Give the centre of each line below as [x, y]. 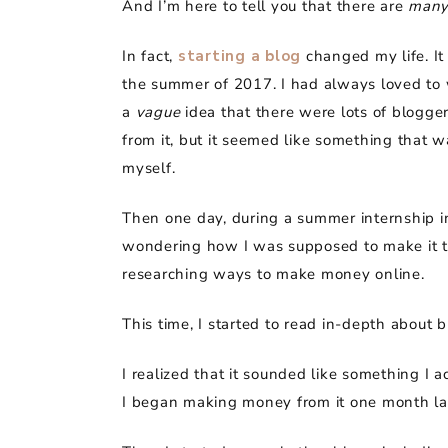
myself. [149, 167]
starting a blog [239, 55]
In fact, [150, 55]
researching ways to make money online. [273, 273]
